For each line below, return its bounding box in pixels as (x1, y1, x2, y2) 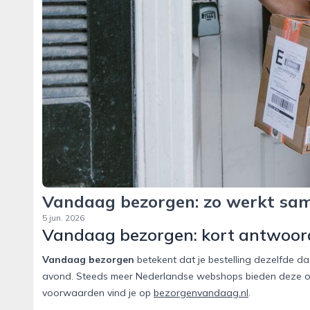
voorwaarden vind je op (42, 286, 154, 300)
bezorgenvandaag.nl (154, 286, 248, 300)
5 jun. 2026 (42, 212, 84, 224)
